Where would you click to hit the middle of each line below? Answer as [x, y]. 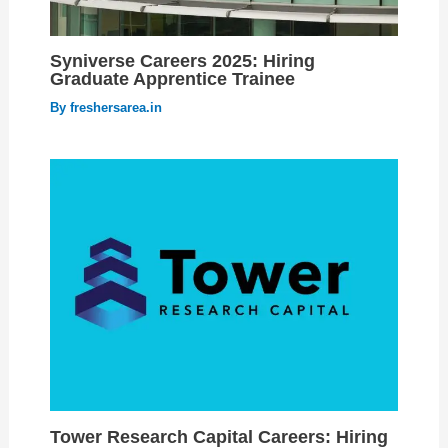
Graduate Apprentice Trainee [172, 79]
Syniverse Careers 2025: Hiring [182, 61]
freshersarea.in [115, 108]
